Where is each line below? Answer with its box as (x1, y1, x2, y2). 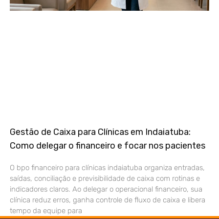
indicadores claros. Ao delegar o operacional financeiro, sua (10, 184, 202, 194)
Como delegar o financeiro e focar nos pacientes (10, 140, 205, 151)
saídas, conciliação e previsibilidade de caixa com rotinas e (10, 174, 200, 183)
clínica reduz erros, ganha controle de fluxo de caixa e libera (10, 195, 205, 204)
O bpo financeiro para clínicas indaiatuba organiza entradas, (10, 163, 205, 172)
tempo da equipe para (10, 206, 82, 215)
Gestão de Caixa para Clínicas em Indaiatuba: (10, 126, 191, 137)
